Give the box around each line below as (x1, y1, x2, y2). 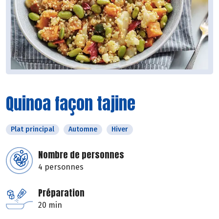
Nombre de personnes (38, 148, 124, 162)
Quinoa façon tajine (6, 91, 135, 116)
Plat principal (11, 125, 54, 134)
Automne (68, 125, 97, 134)
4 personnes (38, 162, 84, 172)
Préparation (38, 186, 85, 200)
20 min (38, 200, 62, 210)
